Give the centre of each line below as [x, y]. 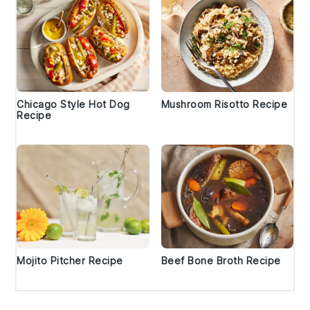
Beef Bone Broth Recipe [221, 261]
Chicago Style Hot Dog [73, 104]
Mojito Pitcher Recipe [70, 261]
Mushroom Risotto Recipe [224, 104]
